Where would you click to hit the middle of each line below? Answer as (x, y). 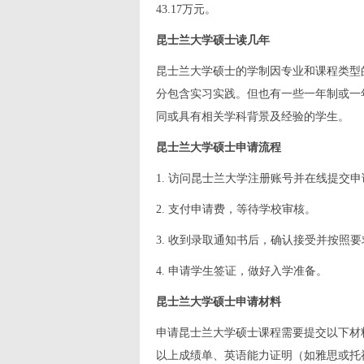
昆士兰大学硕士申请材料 (219, 302)
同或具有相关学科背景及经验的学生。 (253, 117)
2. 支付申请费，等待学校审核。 (236, 209)
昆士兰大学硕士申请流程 (219, 147)
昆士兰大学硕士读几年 (213, 40)
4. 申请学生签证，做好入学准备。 (242, 271)
